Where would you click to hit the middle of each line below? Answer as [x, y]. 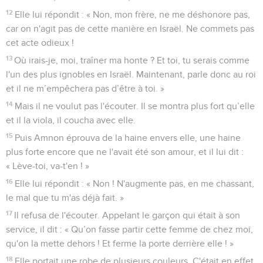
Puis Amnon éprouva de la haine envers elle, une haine [128, 138]
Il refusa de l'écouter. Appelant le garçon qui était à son [127, 215]
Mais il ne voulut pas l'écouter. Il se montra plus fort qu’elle [135, 106]
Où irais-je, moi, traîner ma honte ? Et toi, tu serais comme [132, 60]
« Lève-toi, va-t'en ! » [48, 166]
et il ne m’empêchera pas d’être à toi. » [85, 88]
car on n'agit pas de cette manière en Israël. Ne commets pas [130, 28]
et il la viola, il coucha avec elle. [71, 120]
